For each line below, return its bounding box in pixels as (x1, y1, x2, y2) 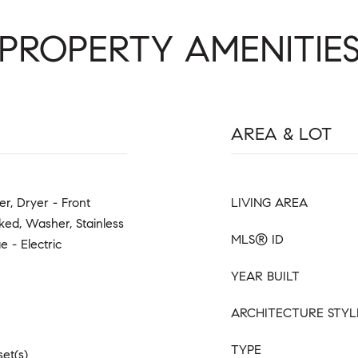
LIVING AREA (231, 195, 308, 210)
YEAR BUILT (231, 268, 300, 284)
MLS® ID (231, 232, 284, 247)
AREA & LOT (231, 123, 332, 145)
